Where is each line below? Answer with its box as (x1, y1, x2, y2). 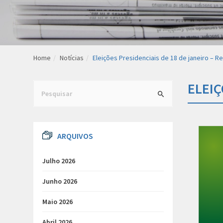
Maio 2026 (42, 197, 73, 206)
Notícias (64, 53, 84, 62)
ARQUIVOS (57, 131, 93, 141)
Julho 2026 (42, 156, 75, 165)
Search (33, 80, 54, 89)
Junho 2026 (42, 177, 77, 186)
